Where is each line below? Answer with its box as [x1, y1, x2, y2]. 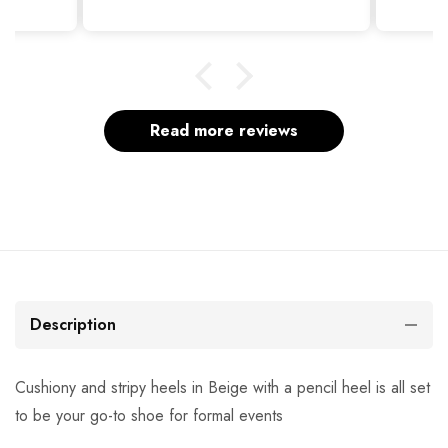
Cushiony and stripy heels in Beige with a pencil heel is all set [15, 376, 430, 400]
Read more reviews [150, 119, 298, 143]
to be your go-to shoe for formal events [15, 404, 283, 428]
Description [30, 313, 116, 337]
